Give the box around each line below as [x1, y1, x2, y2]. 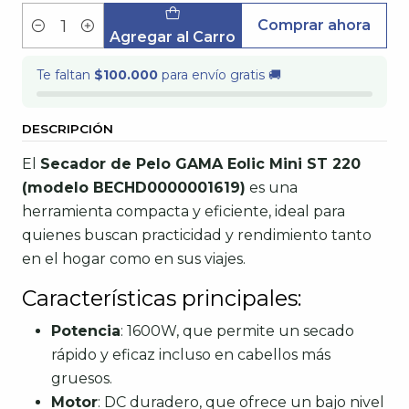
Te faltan [37, 67, 94, 83]
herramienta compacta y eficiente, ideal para [22, 203, 345, 220]
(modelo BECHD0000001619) [22, 179, 246, 196]
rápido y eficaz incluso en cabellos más [51, 346, 330, 363]
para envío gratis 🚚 [158, 67, 281, 83]
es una [246, 179, 298, 196]
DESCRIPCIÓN [22, 121, 113, 136]
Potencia [51, 322, 121, 340]
